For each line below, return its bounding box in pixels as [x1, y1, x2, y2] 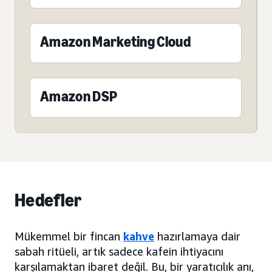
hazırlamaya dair [154, 229, 240, 243]
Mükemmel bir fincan [15, 229, 123, 243]
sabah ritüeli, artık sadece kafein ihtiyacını [15, 245, 223, 259]
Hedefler [15, 189, 82, 212]
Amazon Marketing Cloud [40, 33, 191, 51]
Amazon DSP [40, 87, 118, 106]
